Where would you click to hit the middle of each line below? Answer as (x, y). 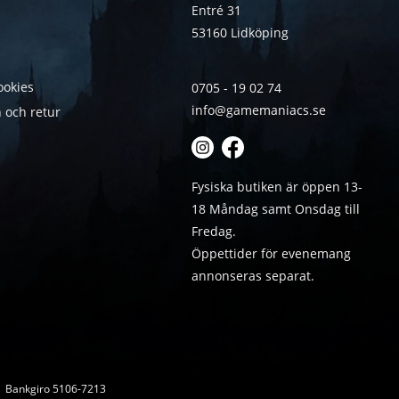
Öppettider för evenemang (271, 254)
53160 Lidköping (240, 33)
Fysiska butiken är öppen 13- (277, 187)
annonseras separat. (252, 276)
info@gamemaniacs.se (258, 110)
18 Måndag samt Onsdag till (275, 209)
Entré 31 (216, 11)
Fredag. (213, 232)
